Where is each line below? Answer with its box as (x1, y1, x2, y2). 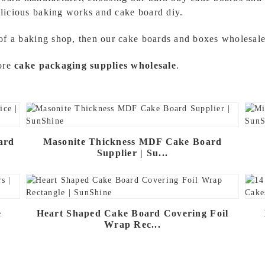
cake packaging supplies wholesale (14, 60, 176, 71)
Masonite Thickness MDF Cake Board (43, 137, 222, 147)
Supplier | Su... (96, 148, 169, 159)
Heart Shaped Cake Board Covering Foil (36, 208, 229, 218)
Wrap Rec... (104, 219, 161, 230)
